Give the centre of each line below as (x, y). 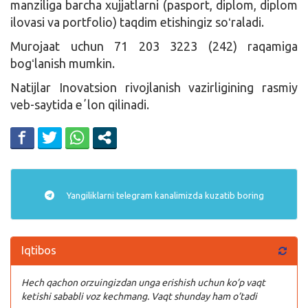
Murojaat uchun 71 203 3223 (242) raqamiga (154, 46)
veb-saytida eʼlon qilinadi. (80, 104)
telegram (134, 195)
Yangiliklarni (90, 195)
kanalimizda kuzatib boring (208, 195)
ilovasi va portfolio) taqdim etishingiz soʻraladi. (137, 22)
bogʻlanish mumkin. (63, 63)
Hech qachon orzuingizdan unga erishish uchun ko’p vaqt (143, 282)
